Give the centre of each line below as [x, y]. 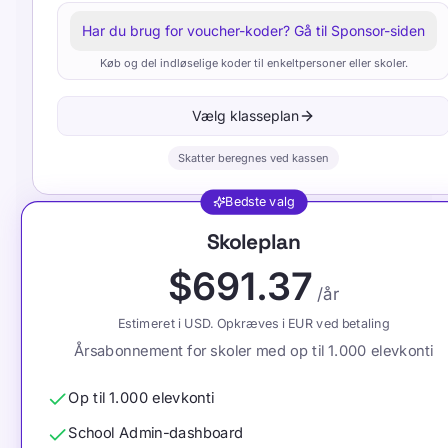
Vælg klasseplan [245, 115]
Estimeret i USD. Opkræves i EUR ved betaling [253, 323]
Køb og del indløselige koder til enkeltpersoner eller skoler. [253, 63]
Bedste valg [260, 201]
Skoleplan [253, 242]
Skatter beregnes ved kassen [253, 158]
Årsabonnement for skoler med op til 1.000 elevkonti [253, 350]
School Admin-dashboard [156, 432]
